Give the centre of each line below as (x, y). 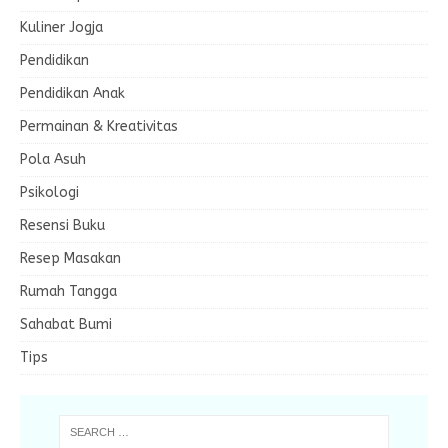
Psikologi (49, 192)
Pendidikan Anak (72, 93)
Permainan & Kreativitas (99, 126)
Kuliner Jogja (61, 27)
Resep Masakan (70, 258)
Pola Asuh (53, 159)
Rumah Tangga (68, 291)
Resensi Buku (62, 225)
